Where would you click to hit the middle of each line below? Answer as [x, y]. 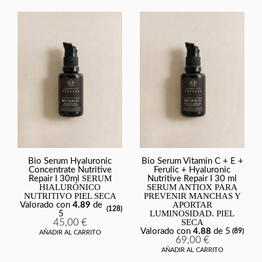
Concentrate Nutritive [70, 170]
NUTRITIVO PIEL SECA [70, 196]
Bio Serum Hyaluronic [70, 161]
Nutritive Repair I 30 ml [192, 178]
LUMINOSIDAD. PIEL [192, 213]
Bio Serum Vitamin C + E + [192, 161]
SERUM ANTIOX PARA [192, 187]
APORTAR [192, 204]
